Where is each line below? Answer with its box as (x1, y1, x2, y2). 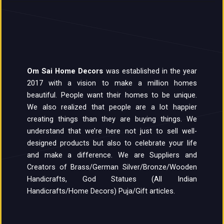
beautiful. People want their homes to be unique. (27, 90, 197, 100)
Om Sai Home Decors (27, 66, 103, 76)
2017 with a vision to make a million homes (27, 78, 197, 88)
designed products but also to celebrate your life (27, 138, 197, 148)
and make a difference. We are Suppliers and (27, 150, 197, 160)
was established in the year (103, 66, 197, 76)
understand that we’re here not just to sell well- (27, 126, 197, 136)
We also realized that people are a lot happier (27, 102, 197, 112)
